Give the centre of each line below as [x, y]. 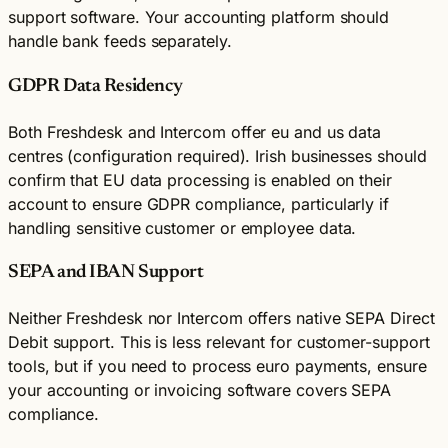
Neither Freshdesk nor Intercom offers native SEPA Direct [221, 318]
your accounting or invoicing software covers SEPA [200, 390]
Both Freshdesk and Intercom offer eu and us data [195, 131]
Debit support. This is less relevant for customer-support [219, 342]
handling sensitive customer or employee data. [182, 227]
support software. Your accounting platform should [199, 17]
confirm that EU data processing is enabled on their [200, 179]
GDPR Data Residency [95, 87]
